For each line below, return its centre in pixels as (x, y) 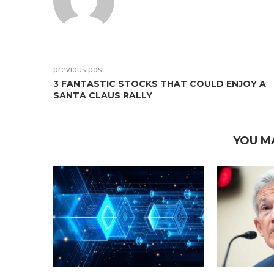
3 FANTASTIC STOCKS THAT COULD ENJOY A (160, 83)
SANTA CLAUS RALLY (103, 95)
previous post (79, 69)
